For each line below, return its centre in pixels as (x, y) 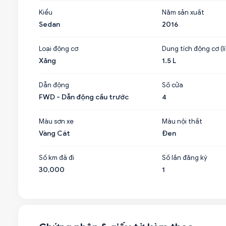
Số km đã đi (56, 158)
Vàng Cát (54, 133)
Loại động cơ (59, 49)
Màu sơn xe (56, 121)
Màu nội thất (182, 121)
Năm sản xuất (183, 12)
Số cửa (172, 85)
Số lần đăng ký (184, 158)
